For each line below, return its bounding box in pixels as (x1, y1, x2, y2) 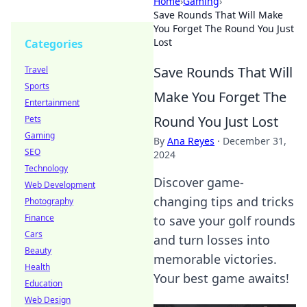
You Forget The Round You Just (153, 22, 294, 35)
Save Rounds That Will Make (153, 8, 283, 21)
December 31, (223, 134, 286, 147)
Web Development (25, 179, 95, 191)
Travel (25, 64, 48, 75)
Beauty (25, 245, 51, 256)
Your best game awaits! (153, 270, 289, 286)
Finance (25, 212, 54, 223)
